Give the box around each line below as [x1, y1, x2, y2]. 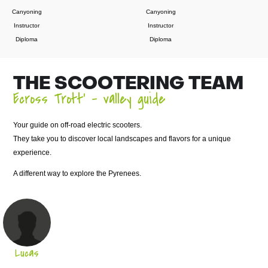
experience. [13, 148, 52, 157]
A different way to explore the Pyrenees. [13, 169, 142, 178]
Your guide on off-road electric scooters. [13, 120, 142, 129]
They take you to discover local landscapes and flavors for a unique [13, 134, 232, 143]
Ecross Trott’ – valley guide [13, 89, 166, 109]
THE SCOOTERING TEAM [13, 75, 244, 93]
